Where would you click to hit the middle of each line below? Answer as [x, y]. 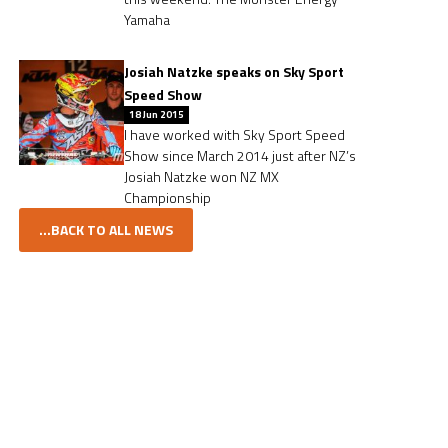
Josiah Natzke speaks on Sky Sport [234, 71]
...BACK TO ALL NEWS [106, 229]
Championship [168, 197]
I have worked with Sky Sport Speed [235, 134]
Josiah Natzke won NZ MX [202, 176]
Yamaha [147, 19]
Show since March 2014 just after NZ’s [240, 155]
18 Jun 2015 [157, 114]
